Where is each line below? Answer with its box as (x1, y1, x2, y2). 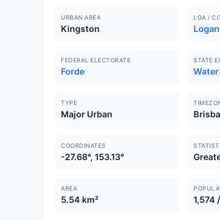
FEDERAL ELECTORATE (61, 56, 131, 64)
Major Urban (61, 109, 112, 120)
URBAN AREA (61, 14, 101, 22)
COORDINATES (61, 142, 106, 150)
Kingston (61, 24, 100, 34)
